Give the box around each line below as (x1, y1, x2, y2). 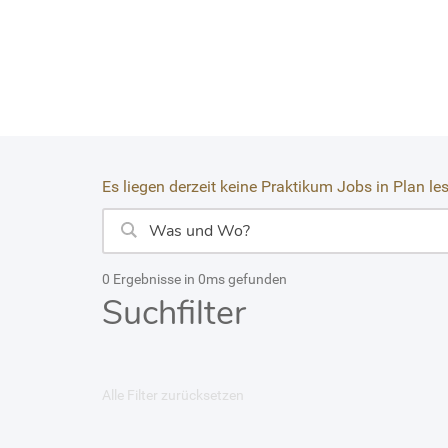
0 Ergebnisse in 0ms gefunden (102, 270, 287, 287)
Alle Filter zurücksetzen (102, 386, 244, 403)
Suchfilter (102, 289, 246, 336)
